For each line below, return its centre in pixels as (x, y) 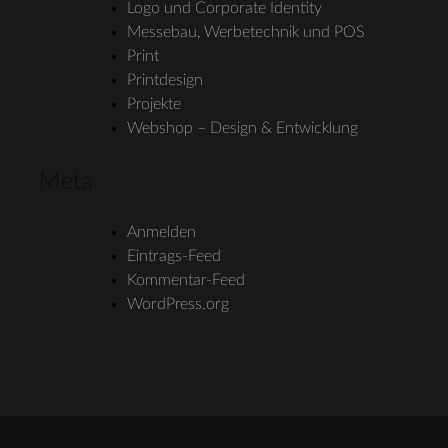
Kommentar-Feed (185, 279)
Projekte (153, 103)
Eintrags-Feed (173, 255)
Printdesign (164, 79)
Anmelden (161, 231)
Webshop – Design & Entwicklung (242, 127)
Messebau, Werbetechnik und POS (245, 31)
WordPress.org (177, 303)
